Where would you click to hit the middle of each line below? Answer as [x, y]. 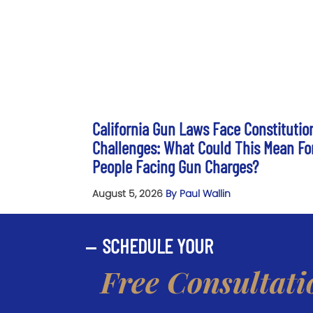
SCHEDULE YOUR [158, 246]
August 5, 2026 [129, 194]
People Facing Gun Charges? [175, 167]
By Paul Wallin [198, 194]
